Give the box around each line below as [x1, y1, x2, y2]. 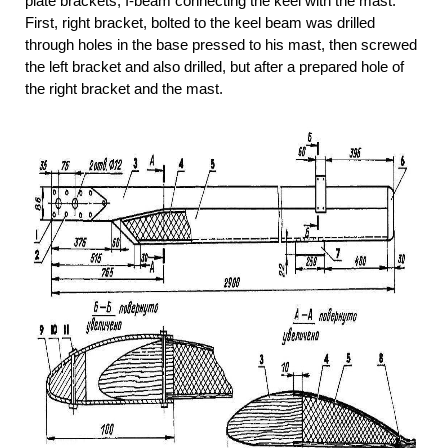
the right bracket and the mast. [25, 80, 223, 98]
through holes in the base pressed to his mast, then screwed [25, 36, 417, 54]
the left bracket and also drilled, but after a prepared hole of [25, 58, 404, 76]
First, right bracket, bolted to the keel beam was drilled [25, 14, 375, 32]
